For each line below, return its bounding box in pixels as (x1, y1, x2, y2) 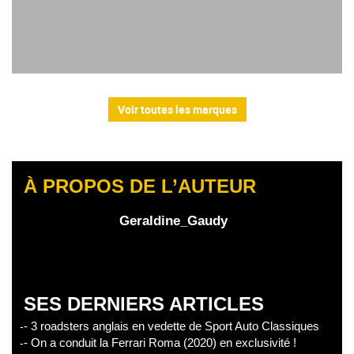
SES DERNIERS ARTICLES (24, 293, 264, 314)
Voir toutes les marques (117, 102, 237, 117)
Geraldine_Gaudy (119, 213, 228, 228)
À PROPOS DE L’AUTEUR (24, 175, 256, 197)
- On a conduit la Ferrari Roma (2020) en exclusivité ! (24, 336, 296, 349)
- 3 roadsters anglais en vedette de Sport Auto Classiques (24, 319, 319, 333)
